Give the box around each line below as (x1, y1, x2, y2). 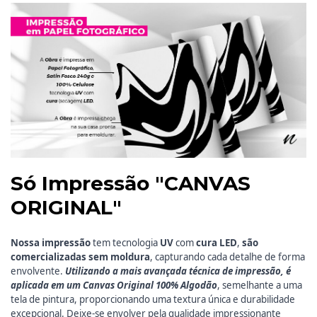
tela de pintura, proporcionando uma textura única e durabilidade (11, 293, 295, 306)
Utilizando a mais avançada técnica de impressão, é (65, 265, 291, 278)
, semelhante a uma (217, 279, 302, 292)
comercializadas (11, 250, 88, 264)
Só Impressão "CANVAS (11, 171, 250, 196)
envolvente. (11, 265, 65, 278)
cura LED (196, 236, 237, 250)
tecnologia (113, 236, 160, 250)
